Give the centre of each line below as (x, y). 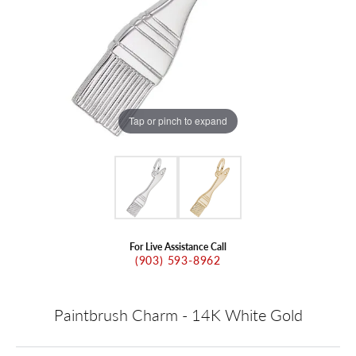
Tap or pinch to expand (178, 121)
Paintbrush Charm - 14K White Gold (178, 314)
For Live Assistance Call (178, 246)
